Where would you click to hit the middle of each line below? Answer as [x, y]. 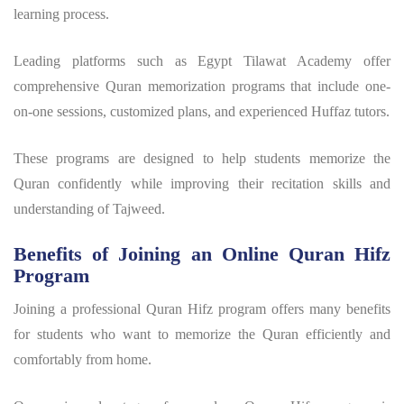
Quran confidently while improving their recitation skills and [202, 183]
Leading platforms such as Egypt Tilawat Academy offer [202, 60]
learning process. [61, 14]
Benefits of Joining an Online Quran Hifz [202, 253]
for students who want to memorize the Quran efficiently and [202, 334]
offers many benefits [328, 308]
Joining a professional [80, 308]
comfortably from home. [83, 359]
